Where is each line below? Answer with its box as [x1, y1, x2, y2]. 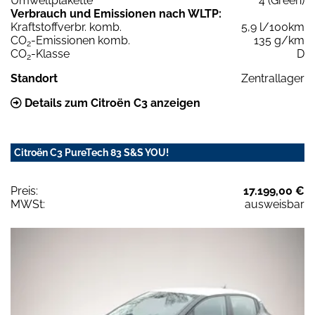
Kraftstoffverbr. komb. [11, 20, 122, 34]
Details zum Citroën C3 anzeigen [22, 96, 200, 110]
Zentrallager [241, 72, 304, 86]
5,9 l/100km [241, 20, 304, 34]
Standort [11, 72, 58, 86]
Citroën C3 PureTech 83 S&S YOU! [14, 147, 169, 159]
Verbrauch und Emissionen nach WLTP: [11, 7, 221, 21]
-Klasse [31, 47, 70, 61]
